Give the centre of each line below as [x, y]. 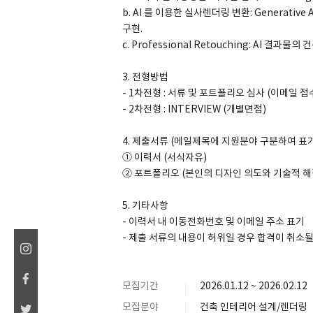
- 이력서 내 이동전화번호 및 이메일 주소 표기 [213, 222]
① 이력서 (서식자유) [164, 158]
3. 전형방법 [145, 77]
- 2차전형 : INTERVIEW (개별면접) [194, 109]
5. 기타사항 [145, 206]
